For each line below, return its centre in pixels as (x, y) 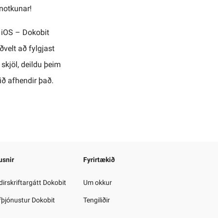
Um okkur (98, 182)
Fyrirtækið (99, 159)
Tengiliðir (97, 200)
